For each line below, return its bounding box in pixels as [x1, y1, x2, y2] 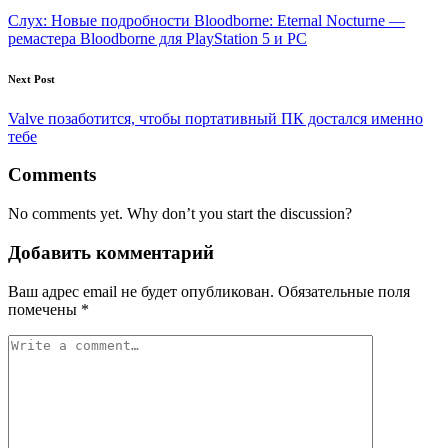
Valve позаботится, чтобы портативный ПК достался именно [8, 109, 423, 127]
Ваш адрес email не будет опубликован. [8, 282, 274, 300]
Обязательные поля [278, 282, 410, 300]
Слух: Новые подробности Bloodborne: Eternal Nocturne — [8, 11, 405, 29]
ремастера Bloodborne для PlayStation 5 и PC [8, 29, 307, 47]
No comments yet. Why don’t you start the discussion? [8, 205, 352, 223]
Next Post [8, 72, 55, 85]
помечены [8, 300, 81, 318]
